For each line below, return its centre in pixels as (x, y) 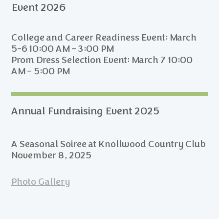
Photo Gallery (40, 182)
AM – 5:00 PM (40, 72)
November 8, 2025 (51, 155)
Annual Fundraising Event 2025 (108, 111)
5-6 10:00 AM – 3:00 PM (62, 49)
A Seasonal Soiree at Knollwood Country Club (108, 144)
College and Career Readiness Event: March (104, 38)
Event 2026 (38, 8)
